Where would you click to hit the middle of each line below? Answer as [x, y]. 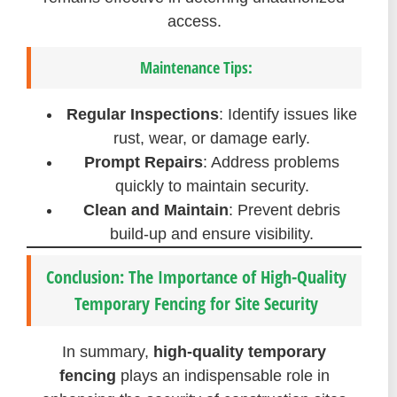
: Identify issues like [288, 114]
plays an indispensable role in [222, 375]
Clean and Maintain [156, 210]
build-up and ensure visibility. [212, 234]
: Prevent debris [284, 210]
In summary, [108, 351]
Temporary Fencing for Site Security [196, 303]
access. [194, 22]
